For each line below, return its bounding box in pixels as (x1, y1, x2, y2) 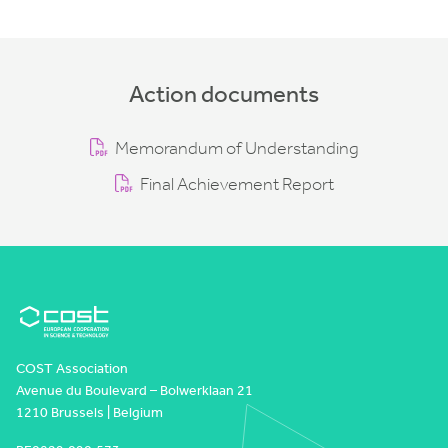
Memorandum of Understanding (114, 137, 359, 159)
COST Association (16, 360, 128, 378)
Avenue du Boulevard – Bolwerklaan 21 (16, 382, 253, 400)
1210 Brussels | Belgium (16, 404, 163, 422)
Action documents (129, 80, 319, 108)
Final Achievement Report (139, 173, 334, 195)
